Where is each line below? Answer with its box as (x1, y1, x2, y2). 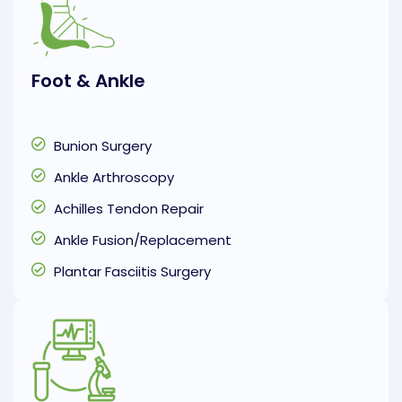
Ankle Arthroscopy (54, 168, 174, 188)
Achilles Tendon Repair (54, 199, 204, 219)
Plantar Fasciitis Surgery (54, 262, 211, 282)
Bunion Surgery (54, 136, 152, 156)
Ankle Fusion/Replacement (54, 231, 232, 250)
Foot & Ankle (31, 68, 145, 94)
